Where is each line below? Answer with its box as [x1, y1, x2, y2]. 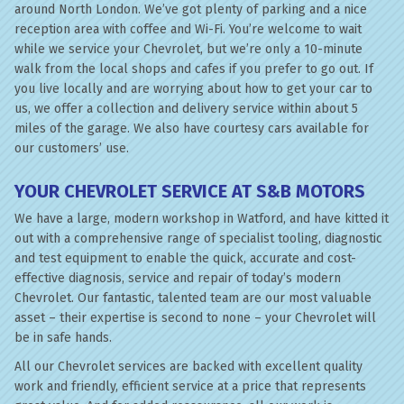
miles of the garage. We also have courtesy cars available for [14, 121, 369, 136]
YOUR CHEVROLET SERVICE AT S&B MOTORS [14, 180, 365, 202]
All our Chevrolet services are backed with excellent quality [14, 359, 363, 374]
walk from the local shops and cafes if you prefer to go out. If [14, 61, 373, 77]
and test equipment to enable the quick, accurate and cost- [14, 251, 356, 266]
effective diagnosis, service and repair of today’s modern [14, 271, 341, 286]
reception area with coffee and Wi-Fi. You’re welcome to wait [14, 22, 362, 37]
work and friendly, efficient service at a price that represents [14, 379, 366, 394]
